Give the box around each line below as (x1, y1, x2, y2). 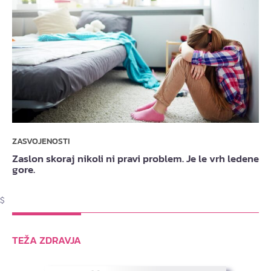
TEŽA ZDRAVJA (12, 233, 81, 249)
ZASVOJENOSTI (12, 135, 70, 148)
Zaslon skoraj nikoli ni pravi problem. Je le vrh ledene (12, 151, 259, 167)
